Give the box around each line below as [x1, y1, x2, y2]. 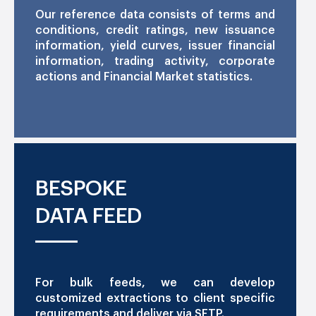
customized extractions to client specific [35, 292, 275, 304]
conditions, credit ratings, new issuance [35, 24, 275, 36]
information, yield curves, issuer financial [35, 39, 275, 51]
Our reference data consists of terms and [35, 8, 275, 20]
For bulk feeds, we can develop [35, 276, 275, 288]
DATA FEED [35, 205, 142, 226]
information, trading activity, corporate [35, 55, 275, 67]
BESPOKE [35, 177, 127, 199]
